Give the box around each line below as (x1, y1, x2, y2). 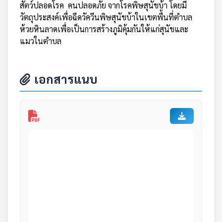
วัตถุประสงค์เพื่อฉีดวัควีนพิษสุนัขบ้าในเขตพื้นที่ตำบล (20, 12, 192, 22)
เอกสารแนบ (34, 71, 98, 87)
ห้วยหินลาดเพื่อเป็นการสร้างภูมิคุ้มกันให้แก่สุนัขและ (20, 24, 188, 34)
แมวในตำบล (20, 36, 61, 46)
